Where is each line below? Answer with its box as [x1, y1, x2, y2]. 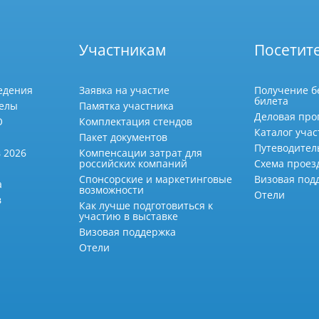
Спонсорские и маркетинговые [78, 172, 232, 187]
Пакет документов [78, 130, 167, 145]
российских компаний [78, 157, 187, 171]
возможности [78, 183, 144, 197]
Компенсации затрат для [78, 146, 202, 160]
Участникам [78, 40, 166, 61]
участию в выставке [78, 209, 178, 224]
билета [254, 94, 289, 108]
